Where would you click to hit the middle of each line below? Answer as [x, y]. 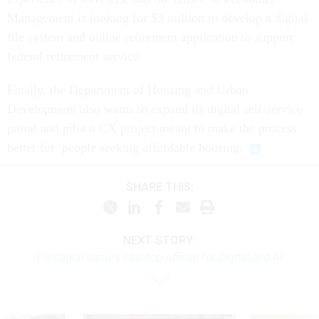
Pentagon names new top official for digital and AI [159, 242]
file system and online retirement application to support [150, 22]
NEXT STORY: [159, 225]
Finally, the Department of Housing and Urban [128, 74]
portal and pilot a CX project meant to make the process [152, 113]
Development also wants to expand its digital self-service [155, 94]
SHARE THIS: [163, 171]
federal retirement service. [77, 41]
